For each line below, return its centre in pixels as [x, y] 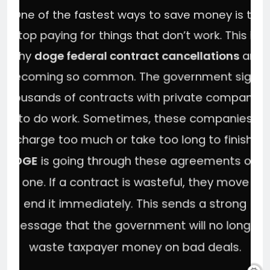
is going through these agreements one [151, 161]
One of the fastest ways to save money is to [135, 15]
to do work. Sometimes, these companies [135, 118]
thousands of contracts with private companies [135, 98]
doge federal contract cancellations [137, 56]
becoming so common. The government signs [135, 77]
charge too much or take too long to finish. [135, 140]
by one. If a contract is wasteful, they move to [135, 182]
